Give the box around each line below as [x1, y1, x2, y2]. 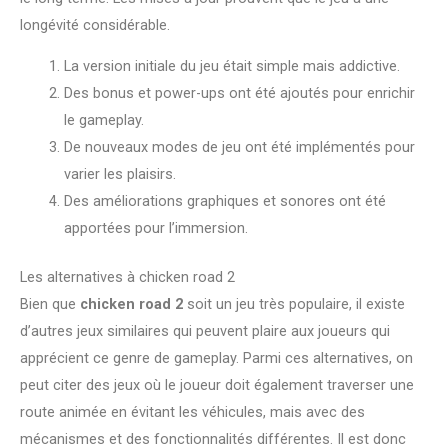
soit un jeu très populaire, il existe [183, 295, 405, 314]
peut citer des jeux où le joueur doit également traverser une [20, 376, 414, 395]
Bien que [20, 295, 80, 314]
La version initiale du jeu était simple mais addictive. [63, 57, 400, 76]
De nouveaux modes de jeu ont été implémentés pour [63, 138, 415, 157]
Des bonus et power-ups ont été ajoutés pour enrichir [63, 84, 415, 103]
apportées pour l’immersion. [63, 219, 248, 238]
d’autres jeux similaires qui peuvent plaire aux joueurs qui [20, 322, 390, 341]
